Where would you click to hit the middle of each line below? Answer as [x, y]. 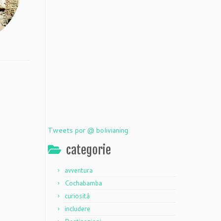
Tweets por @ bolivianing [88, 130]
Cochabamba [83, 183]
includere [77, 209]
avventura [79, 170]
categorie [89, 150]
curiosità [77, 196]
